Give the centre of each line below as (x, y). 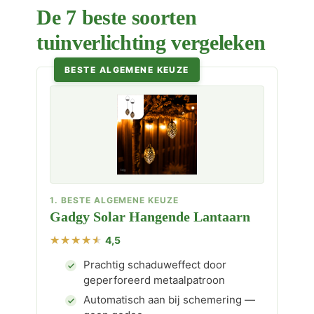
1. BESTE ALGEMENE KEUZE (115, 200)
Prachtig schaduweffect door (155, 265)
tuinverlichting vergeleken (151, 42)
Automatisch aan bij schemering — (169, 300)
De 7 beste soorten (117, 17)
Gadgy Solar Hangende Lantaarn (150, 217)
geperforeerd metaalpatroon (154, 280)
